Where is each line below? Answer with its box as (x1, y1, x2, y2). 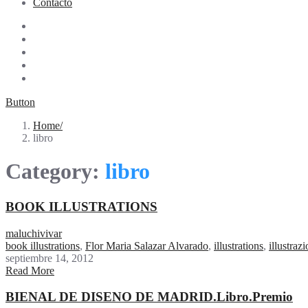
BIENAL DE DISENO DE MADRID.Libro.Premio (5, 289, 293, 305)
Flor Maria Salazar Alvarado (85, 239, 208, 252)
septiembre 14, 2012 (5, 252, 93, 264)
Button (5, 96, 35, 108)
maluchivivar (5, 227, 62, 239)
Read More (5, 264, 54, 276)
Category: (5, 159, 105, 184)
